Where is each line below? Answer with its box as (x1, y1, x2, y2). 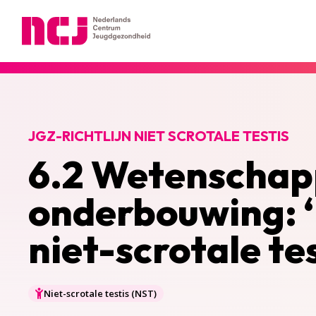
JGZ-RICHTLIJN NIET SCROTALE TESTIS (28, 127, 289, 145)
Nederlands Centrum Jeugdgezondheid (15, 45, 221, 61)
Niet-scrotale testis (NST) (44, 286, 157, 300)
